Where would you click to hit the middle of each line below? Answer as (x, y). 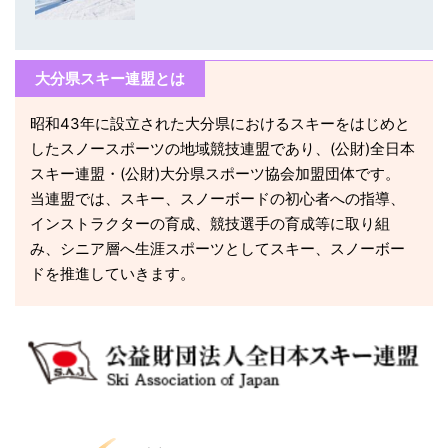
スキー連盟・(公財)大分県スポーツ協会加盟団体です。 (215, 173)
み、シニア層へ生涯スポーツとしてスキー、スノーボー (217, 248)
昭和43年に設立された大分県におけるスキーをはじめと (220, 123)
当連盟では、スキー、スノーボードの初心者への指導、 (217, 198)
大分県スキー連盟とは (110, 78)
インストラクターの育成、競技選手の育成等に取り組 (210, 223)
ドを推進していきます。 (112, 273)
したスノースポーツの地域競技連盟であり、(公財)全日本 (222, 148)
